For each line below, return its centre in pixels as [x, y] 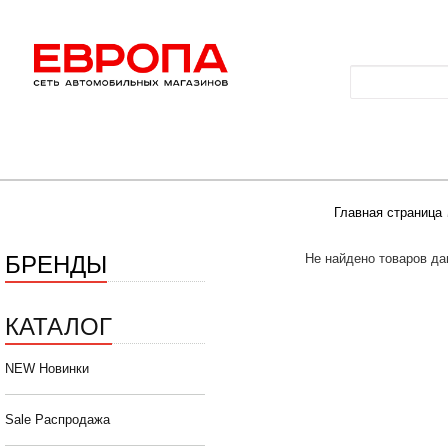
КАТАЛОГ [58, 325]
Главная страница [387, 213]
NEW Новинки [47, 369]
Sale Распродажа [57, 420]
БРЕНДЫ [56, 263]
